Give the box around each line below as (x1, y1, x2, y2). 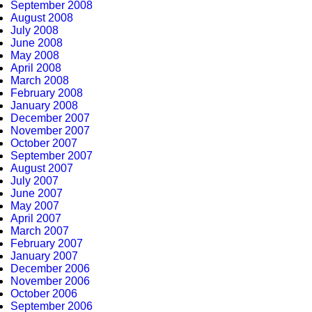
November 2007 (10, 125, 90, 136)
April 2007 (10, 212, 61, 224)
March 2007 (10, 225, 69, 237)
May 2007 (10, 200, 59, 212)
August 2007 (10, 162, 73, 174)
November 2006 (10, 275, 90, 287)
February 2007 (10, 237, 83, 249)
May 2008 (10, 49, 59, 61)
